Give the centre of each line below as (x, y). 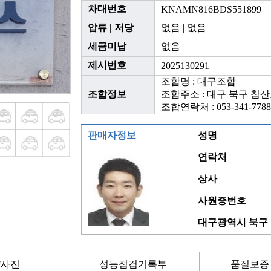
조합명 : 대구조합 (198, 81)
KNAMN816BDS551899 (211, 9)
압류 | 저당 (111, 28)
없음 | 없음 (184, 28)
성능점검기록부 (133, 264)
